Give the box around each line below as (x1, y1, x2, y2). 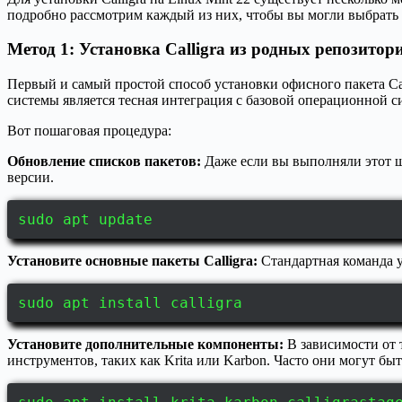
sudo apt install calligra (18, 293, 242, 311)
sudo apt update (18, 210, 153, 228)
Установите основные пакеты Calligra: (7, 252, 258, 268)
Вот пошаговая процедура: (7, 122, 171, 138)
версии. (7, 169, 54, 185)
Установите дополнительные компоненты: (7, 336, 284, 352)
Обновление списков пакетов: (7, 153, 201, 169)
